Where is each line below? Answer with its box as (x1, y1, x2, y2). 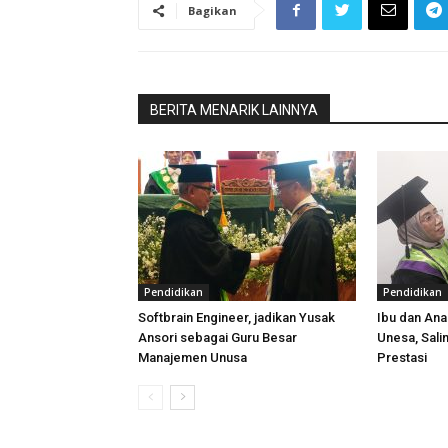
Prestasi (377, 350, 427, 365)
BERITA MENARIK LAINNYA (150, 102, 318, 118)
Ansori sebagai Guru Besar (138, 330, 297, 345)
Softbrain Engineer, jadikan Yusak (138, 310, 335, 325)
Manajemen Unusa (138, 350, 247, 365)
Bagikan (188, 3, 237, 18)
